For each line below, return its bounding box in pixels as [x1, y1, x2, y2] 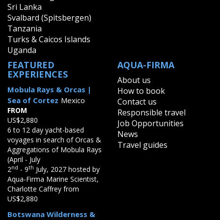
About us [117, 74, 151, 85]
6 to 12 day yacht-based [7, 125, 84, 135]
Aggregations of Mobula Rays [7, 144, 102, 154]
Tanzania [7, 23, 42, 34]
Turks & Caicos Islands [7, 33, 90, 45]
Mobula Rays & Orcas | [7, 84, 91, 94]
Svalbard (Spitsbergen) [7, 12, 91, 23]
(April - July [7, 154, 40, 164]
